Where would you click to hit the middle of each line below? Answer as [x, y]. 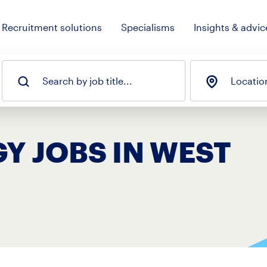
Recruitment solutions [52, 27]
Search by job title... [87, 80]
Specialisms [148, 27]
